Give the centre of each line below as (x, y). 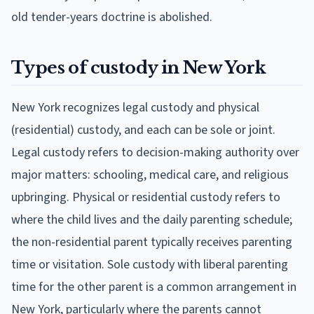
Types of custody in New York (139, 67)
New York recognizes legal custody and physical (135, 107)
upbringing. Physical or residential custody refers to (146, 197)
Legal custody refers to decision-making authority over (155, 152)
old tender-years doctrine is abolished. (112, 17)
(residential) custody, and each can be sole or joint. (143, 130)
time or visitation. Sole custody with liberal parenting (150, 264)
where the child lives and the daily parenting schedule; (152, 219)
